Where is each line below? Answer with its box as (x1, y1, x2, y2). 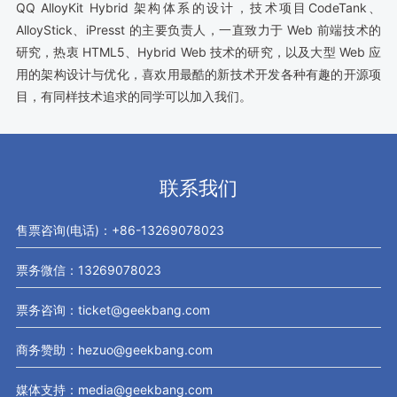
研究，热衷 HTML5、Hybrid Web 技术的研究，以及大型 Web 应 (15, 43, 382, 59)
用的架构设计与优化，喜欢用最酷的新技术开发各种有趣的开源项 (15, 66, 382, 82)
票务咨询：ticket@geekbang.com (15, 301, 210, 317)
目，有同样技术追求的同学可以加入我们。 (15, 88, 252, 104)
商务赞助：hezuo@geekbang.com (15, 341, 213, 357)
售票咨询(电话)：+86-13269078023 (15, 222, 224, 237)
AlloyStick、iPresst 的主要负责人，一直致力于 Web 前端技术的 (15, 21, 382, 37)
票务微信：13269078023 (15, 261, 161, 277)
